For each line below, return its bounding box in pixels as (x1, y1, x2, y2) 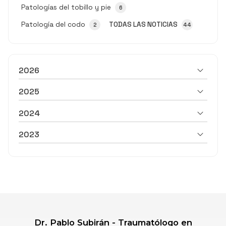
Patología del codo (21, 20, 85, 29)
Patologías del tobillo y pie (21, 3, 111, 12)
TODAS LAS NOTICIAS (109, 20, 178, 29)
